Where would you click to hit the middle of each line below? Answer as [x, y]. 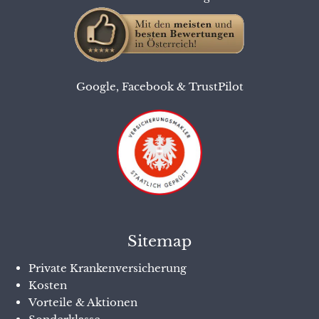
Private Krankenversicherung [108, 268]
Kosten [48, 285]
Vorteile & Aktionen [83, 302]
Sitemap [159, 241]
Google [96, 86]
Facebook [147, 86]
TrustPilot [216, 86]
